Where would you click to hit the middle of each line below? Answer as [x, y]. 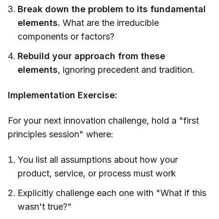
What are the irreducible [109, 23]
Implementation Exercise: [63, 95]
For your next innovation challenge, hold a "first [103, 121]
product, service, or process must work [97, 174]
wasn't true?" [45, 207]
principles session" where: [61, 134]
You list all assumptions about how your [98, 160]
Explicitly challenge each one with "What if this [112, 193]
